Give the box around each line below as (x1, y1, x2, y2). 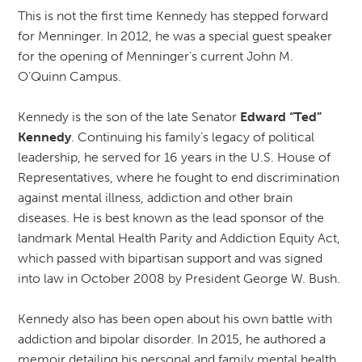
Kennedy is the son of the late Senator (17, 108, 240, 124)
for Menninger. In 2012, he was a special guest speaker (17, 27, 332, 44)
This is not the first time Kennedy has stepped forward (17, 7, 328, 23)
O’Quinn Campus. (17, 68, 121, 84)
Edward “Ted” (239, 108, 322, 124)
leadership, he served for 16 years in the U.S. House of (17, 149, 330, 165)
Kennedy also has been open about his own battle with (17, 310, 332, 326)
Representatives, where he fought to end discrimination (17, 169, 339, 185)
